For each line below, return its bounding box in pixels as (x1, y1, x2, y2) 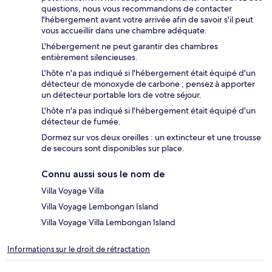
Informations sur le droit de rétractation (7, 244, 150, 255)
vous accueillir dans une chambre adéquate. (41, 25, 207, 36)
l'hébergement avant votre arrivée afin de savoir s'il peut (41, 14, 253, 25)
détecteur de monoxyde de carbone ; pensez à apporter (41, 78, 255, 90)
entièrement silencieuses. (41, 52, 138, 63)
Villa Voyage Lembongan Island (41, 201, 158, 212)
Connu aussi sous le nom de (41, 168, 165, 180)
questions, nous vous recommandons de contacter (41, 3, 232, 15)
